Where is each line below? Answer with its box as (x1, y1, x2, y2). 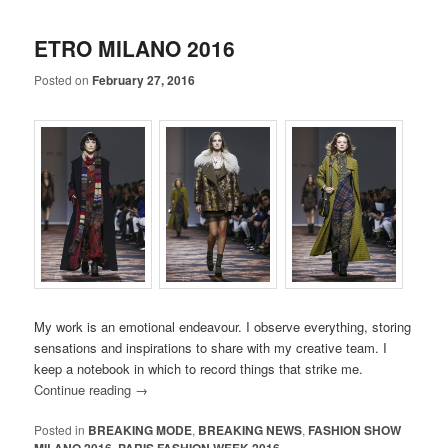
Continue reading (34, 379, 136, 399)
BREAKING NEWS (198, 420, 303, 439)
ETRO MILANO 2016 (34, 33, 236, 64)
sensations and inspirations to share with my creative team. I (34, 337, 388, 357)
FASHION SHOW (308, 420, 402, 439)
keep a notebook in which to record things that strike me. (34, 358, 364, 378)
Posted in (34, 420, 86, 438)
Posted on (34, 70, 93, 88)
